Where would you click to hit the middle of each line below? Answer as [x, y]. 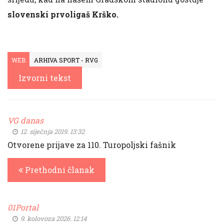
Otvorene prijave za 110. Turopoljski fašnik [92, 145]
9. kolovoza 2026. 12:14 [53, 218]
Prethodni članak [59, 170]
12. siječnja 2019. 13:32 [52, 131]
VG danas [25, 120]
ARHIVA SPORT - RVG [66, 60]
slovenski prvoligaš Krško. [63, 14]
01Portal [23, 207]
